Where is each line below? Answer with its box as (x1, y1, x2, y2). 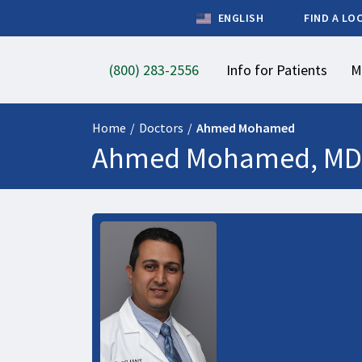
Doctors (139, 120, 183, 136)
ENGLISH (215, 11, 263, 25)
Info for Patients (226, 61, 328, 79)
